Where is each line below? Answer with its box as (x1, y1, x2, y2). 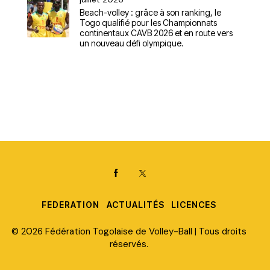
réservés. (110, 237, 148, 250)
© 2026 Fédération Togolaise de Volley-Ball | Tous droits (11, 225, 246, 237)
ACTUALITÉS (106, 199, 165, 210)
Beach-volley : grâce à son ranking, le (80, 7, 221, 17)
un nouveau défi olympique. (80, 37, 184, 48)
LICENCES (171, 199, 216, 210)
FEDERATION (42, 199, 100, 210)
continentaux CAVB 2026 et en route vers (80, 27, 233, 38)
